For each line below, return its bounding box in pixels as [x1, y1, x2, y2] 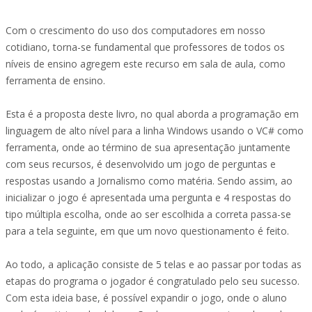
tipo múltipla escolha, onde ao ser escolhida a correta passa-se [6, 208, 291, 221]
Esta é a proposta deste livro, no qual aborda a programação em [6, 107, 299, 120]
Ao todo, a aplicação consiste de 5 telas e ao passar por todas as [6, 258, 302, 271]
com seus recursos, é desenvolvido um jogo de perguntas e [6, 157, 276, 171]
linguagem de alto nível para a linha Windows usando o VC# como [6, 124, 304, 137]
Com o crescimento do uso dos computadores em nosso [6, 24, 265, 37]
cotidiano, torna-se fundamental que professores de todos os [6, 40, 285, 54]
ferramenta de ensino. [6, 74, 105, 87]
